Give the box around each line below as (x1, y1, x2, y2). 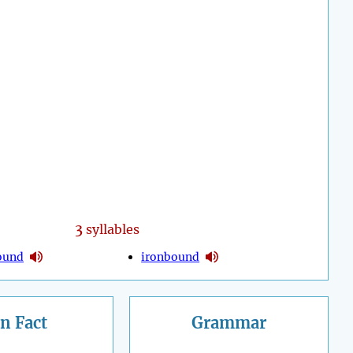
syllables (82, 221, 139, 238)
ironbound (141, 249, 200, 264)
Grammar (191, 313, 266, 333)
